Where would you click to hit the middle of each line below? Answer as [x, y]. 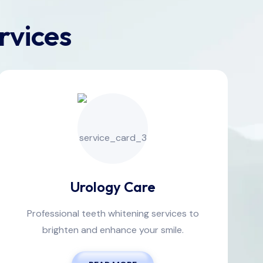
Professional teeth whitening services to [113, 214]
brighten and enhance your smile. [113, 230]
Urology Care [113, 187]
